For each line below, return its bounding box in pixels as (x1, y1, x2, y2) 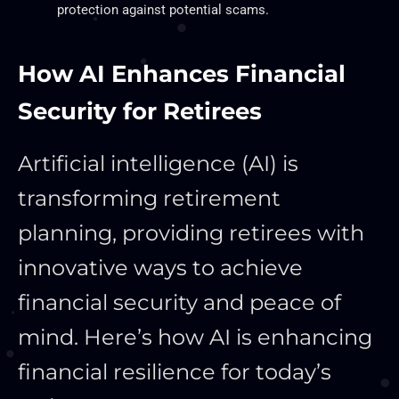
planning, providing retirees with (18, 219, 364, 246)
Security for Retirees (18, 96, 262, 126)
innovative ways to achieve (18, 254, 303, 281)
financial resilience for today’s (18, 358, 331, 385)
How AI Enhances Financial (18, 59, 346, 88)
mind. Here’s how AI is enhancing (18, 323, 372, 350)
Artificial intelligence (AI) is (18, 150, 298, 176)
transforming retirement (18, 184, 281, 211)
